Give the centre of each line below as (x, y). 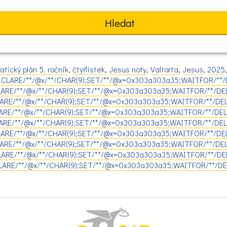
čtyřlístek (89, 69)
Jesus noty (128, 69)
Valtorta (164, 69)
